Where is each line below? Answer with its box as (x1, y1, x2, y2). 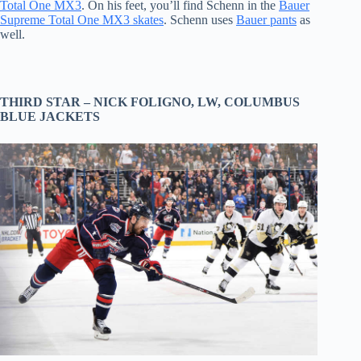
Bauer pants (236, 12, 297, 27)
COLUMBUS (224, 94, 300, 109)
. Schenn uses (164, 12, 236, 27)
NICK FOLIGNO (93, 94, 191, 109)
